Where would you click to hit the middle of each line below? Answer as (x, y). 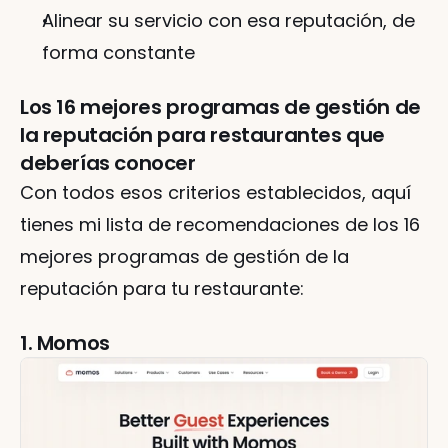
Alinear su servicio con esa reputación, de (228, 20)
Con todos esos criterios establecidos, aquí (215, 192)
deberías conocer (108, 163)
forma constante (118, 52)
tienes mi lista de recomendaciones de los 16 (220, 224)
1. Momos (65, 343)
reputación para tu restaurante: (162, 288)
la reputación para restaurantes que (203, 135)
